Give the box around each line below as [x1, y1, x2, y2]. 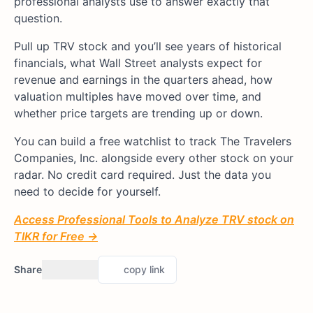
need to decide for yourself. [14, 184, 161, 198]
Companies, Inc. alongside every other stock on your [14, 150, 293, 165]
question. [14, 10, 62, 25]
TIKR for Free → [14, 228, 98, 243]
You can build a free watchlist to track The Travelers [14, 133, 291, 148]
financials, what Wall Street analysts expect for [14, 55, 262, 70]
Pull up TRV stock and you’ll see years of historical [14, 38, 282, 53]
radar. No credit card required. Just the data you [14, 167, 271, 182]
